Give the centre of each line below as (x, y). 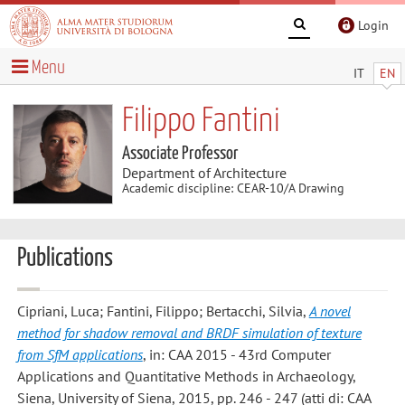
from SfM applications (80, 354)
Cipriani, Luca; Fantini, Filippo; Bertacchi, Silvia (160, 311)
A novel (330, 311)
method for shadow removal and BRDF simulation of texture (189, 332)
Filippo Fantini (201, 121)
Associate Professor (180, 153)
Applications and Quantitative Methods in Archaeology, (186, 376)
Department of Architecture (204, 172)
